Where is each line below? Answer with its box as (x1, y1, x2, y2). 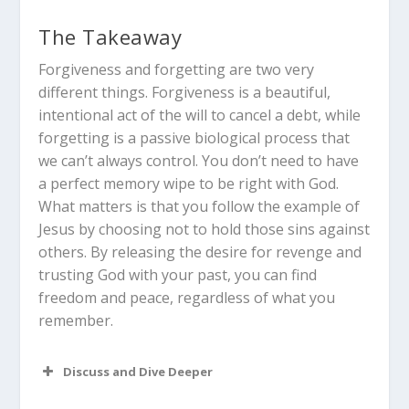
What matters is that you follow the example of (38, 195, 361, 216)
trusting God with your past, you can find (38, 264, 318, 285)
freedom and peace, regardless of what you (38, 287, 336, 308)
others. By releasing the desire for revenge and (38, 241, 362, 262)
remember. (38, 309, 114, 330)
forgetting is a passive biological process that (38, 127, 351, 148)
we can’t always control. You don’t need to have (38, 150, 360, 171)
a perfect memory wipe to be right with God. (38, 173, 340, 194)
